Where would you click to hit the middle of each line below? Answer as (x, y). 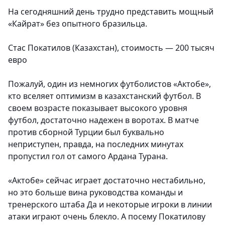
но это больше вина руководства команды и (95, 193)
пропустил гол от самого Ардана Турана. (88, 156)
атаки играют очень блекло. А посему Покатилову (107, 217)
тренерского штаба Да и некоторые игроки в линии (110, 205)
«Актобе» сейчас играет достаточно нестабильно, (107, 181)
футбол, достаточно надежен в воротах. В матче (103, 120)
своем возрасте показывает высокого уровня (98, 108)
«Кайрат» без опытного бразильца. (78, 24)
